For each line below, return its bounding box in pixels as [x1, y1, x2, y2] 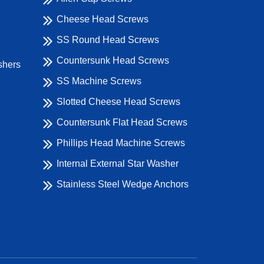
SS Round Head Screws [57, 35, 159, 45]
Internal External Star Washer [57, 159, 179, 169]
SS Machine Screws [57, 76, 141, 87]
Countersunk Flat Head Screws [57, 117, 187, 128]
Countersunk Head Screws [57, 55, 169, 66]
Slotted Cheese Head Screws [57, 97, 180, 107]
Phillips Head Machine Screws [57, 138, 185, 148]
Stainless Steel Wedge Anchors [57, 179, 189, 190]
